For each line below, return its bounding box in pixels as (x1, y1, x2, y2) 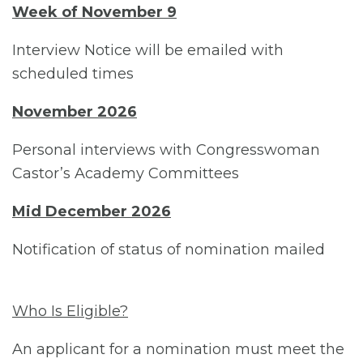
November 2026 (12, 102, 137, 121)
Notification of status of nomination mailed (12, 240, 325, 258)
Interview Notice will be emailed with (12, 41, 284, 59)
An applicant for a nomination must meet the (12, 340, 344, 358)
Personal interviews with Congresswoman (12, 140, 320, 159)
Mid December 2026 (12, 202, 171, 220)
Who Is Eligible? (12, 301, 128, 320)
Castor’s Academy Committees (12, 164, 239, 182)
